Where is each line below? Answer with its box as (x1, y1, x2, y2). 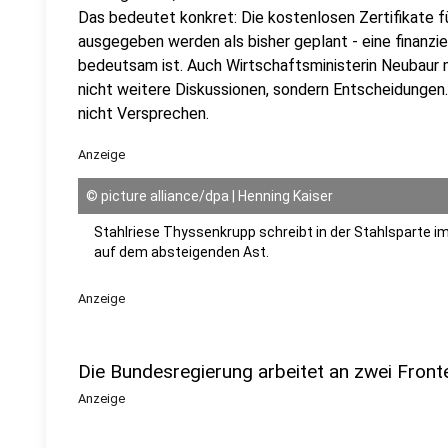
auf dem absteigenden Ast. (94, 244, 269, 260)
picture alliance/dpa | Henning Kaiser (101, 188, 333, 204)
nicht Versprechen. (78, 104, 209, 123)
